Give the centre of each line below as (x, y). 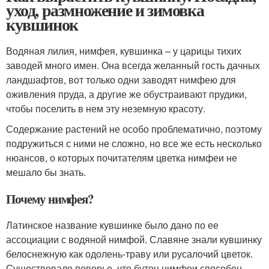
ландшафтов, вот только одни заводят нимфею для (121, 80)
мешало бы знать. (46, 172)
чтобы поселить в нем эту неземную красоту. (106, 108)
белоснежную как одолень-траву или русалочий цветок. (129, 254)
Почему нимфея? (50, 199)
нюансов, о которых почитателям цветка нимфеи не (122, 158)
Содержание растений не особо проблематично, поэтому (134, 129)
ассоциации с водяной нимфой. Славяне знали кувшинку (134, 239)
